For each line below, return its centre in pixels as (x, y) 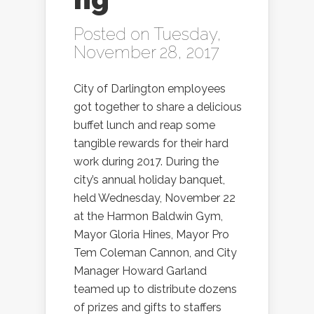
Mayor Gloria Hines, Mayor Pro (151, 235)
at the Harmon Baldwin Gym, (148, 217)
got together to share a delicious (158, 107)
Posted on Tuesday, (148, 34)
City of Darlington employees (150, 89)
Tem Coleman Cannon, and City (155, 253)
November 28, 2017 (146, 53)
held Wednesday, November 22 (155, 198)
